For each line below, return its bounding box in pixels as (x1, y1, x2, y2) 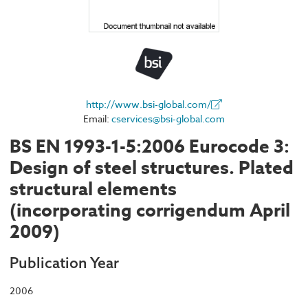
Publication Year (10, 253, 119, 272)
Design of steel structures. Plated (10, 155, 294, 180)
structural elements (10, 177, 177, 201)
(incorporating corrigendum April (10, 198, 290, 223)
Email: (83, 112, 111, 126)
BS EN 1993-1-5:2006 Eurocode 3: (10, 134, 289, 159)
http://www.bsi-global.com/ (86, 98, 211, 111)
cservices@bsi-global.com (111, 112, 225, 126)
